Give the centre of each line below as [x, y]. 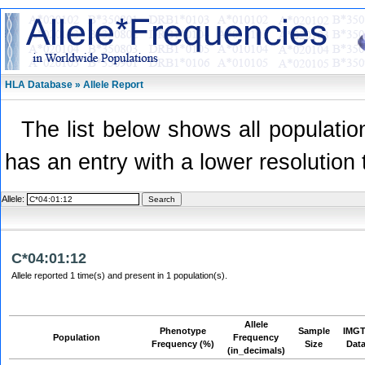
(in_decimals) [256, 350]
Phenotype [183, 331]
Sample [314, 331]
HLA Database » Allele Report [74, 85]
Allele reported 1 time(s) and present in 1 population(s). [119, 275]
